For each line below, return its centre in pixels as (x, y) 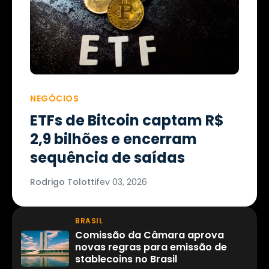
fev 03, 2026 (122, 182)
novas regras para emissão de (151, 247)
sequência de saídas (107, 158)
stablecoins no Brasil (126, 259)
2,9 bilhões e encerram (113, 139)
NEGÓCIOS (54, 99)
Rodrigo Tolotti (63, 182)
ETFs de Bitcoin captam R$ (127, 121)
